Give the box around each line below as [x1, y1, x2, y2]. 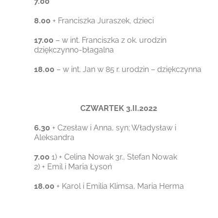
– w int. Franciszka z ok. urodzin [54, 35, 167, 45]
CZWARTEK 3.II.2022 [80, 103, 158, 113]
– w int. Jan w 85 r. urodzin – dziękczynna [54, 64, 202, 74]
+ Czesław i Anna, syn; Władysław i [50, 123, 177, 132]
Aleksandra [34, 132, 75, 142]
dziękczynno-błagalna [34, 45, 114, 54]
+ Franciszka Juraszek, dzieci [51, 16, 154, 25]
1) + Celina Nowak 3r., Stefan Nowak [50, 152, 178, 162]
